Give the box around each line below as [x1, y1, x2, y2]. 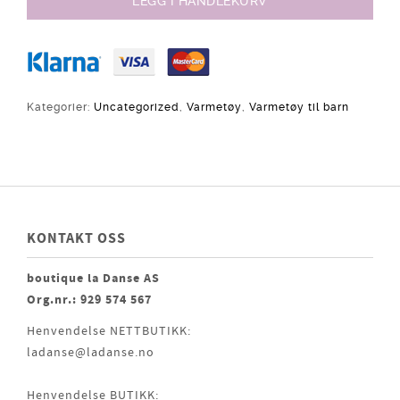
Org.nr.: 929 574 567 [27, 291, 152, 309]
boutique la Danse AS [27, 270, 160, 287]
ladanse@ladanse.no [27, 345, 154, 361]
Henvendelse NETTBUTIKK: [27, 323, 191, 339]
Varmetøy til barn [249, 101, 349, 113]
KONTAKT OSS [27, 229, 126, 248]
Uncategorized [94, 101, 179, 113]
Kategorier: [27, 101, 94, 113]
